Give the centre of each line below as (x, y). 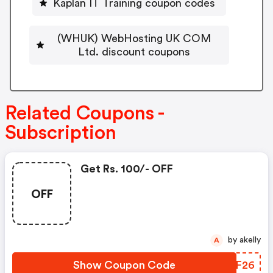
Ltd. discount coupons (134, 51)
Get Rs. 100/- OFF (127, 169)
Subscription (61, 133)
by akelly (250, 240)
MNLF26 (232, 265)
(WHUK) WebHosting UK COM (134, 38)
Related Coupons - (84, 114)
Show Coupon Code (124, 265)
